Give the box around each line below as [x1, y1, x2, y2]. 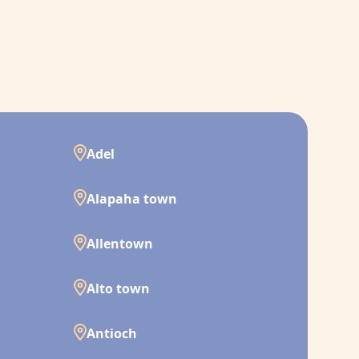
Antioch [87, 325, 137, 342]
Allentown [87, 235, 153, 252]
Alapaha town [87, 190, 177, 208]
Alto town [87, 280, 150, 297]
